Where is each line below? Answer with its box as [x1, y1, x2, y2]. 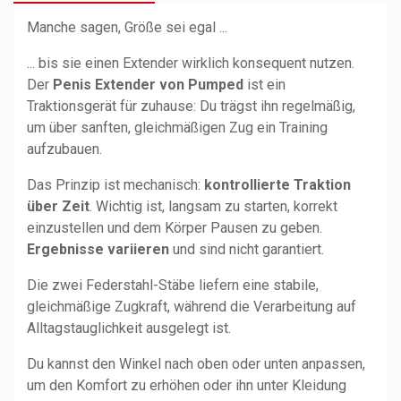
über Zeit [27, 197, 90, 215]
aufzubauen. [27, 140, 102, 158]
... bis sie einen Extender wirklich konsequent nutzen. [27, 54, 354, 72]
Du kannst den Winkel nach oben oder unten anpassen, [27, 354, 365, 372]
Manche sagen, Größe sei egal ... [27, 18, 227, 36]
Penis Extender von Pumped [53, 75, 243, 93]
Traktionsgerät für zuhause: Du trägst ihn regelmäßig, [27, 97, 355, 115]
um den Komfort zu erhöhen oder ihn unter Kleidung [27, 376, 346, 394]
